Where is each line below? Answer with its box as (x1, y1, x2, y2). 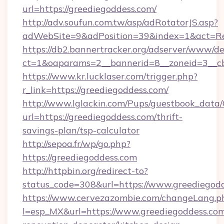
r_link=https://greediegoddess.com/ (22, 84, 168, 95)
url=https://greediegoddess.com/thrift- (22, 111, 182, 122)
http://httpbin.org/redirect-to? (22, 165, 148, 176)
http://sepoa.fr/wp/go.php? (22, 138, 130, 149)
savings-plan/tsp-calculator (22, 124, 139, 136)
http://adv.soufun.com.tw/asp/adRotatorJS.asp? (22, 16, 218, 28)
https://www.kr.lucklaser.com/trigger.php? (22, 70, 197, 82)
